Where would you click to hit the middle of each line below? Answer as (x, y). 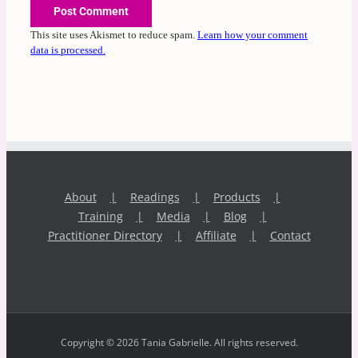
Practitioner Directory (105, 235)
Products (237, 197)
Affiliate (216, 235)
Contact (290, 235)
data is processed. (68, 50)
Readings (155, 197)
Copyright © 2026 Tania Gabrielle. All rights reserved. (179, 342)
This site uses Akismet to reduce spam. (114, 34)
